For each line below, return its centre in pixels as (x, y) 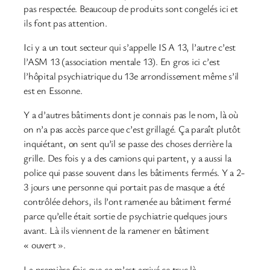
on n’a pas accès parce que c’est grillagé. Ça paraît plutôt (132, 129)
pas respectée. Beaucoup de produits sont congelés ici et (131, 8)
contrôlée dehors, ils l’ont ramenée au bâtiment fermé (127, 202)
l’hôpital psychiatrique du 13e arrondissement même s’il (131, 76)
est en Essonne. (53, 91)
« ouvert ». (45, 245)
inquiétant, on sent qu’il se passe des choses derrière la (128, 144)
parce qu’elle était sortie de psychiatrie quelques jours (126, 216)
